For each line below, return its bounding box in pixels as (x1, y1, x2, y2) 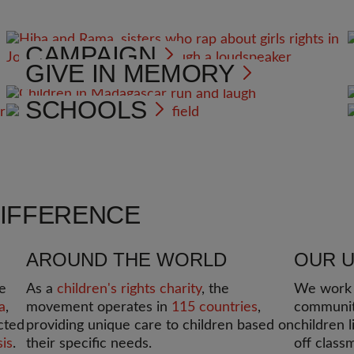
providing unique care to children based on (26, 318, 295, 333)
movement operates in (26, 300, 172, 314)
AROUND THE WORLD (26, 249, 228, 270)
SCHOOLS (25, 96, 147, 124)
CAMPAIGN (25, 41, 156, 70)
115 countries (171, 300, 258, 314)
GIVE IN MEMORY (25, 59, 235, 88)
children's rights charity (57, 282, 202, 296)
